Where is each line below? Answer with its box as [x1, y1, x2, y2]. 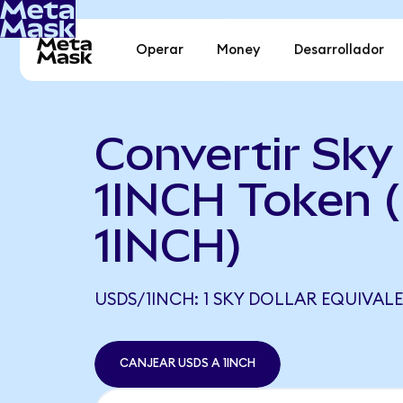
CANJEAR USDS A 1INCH [119, 357, 255, 371]
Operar [136, 43, 184, 58]
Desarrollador [293, 43, 384, 58]
